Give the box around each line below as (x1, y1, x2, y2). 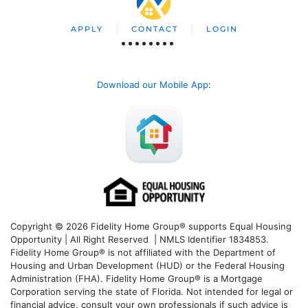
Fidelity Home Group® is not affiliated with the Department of (10, 247, 276, 258)
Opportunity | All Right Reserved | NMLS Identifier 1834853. (10, 234, 269, 245)
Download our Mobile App (97, 78, 208, 90)
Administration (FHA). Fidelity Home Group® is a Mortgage (10, 273, 263, 285)
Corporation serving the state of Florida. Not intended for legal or (10, 286, 293, 298)
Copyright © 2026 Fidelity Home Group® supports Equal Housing (10, 221, 291, 232)
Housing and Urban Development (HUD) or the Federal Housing (10, 260, 285, 272)
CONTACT (131, 23, 178, 34)
